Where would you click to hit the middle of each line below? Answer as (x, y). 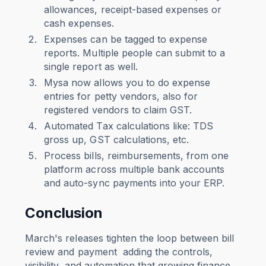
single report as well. (91, 66)
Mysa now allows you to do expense (127, 82)
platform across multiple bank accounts (134, 169)
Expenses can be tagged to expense (126, 39)
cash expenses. (79, 23)
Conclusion (64, 213)
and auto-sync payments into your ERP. (134, 183)
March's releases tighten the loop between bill (129, 238)
